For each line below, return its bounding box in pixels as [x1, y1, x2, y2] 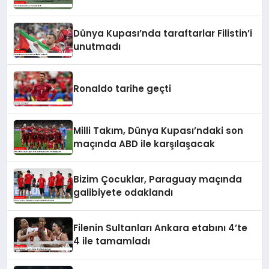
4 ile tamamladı [73, 234, 151, 247]
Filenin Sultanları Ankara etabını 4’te [73, 221, 248, 234]
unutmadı [73, 40, 121, 53]
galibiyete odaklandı [73, 186, 174, 199]
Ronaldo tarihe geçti [73, 82, 172, 95]
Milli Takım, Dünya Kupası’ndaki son [73, 124, 244, 137]
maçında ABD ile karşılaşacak [73, 137, 216, 150]
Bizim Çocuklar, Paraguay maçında [73, 172, 243, 186]
